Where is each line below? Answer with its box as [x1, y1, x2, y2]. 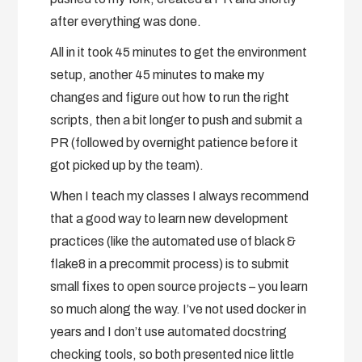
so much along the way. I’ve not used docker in [50, 301, 307, 316]
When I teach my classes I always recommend [50, 188, 309, 203]
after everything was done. [50, 14, 202, 28]
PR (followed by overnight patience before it [50, 135, 299, 149]
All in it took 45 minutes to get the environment [50, 44, 308, 59]
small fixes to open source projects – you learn [50, 279, 309, 293]
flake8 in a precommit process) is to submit [50, 256, 290, 271]
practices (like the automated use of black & [50, 234, 297, 248]
